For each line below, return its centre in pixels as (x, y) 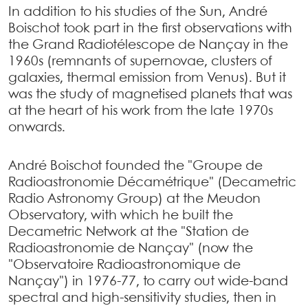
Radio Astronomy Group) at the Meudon (134, 199)
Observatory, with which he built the (121, 216)
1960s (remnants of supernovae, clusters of (140, 62)
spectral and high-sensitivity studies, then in (142, 298)
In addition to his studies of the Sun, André (138, 12)
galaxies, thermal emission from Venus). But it (147, 78)
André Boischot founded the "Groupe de (135, 166)
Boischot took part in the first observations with (150, 29)
